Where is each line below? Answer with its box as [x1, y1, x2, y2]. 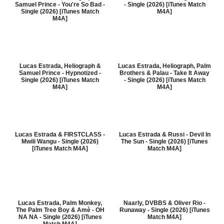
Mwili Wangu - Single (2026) [21, 138, 98, 145]
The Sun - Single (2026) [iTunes [121, 138, 208, 145]
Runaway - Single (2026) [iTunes [119, 206, 210, 213]
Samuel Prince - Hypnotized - [19, 69, 101, 76]
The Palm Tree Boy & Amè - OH [15, 206, 104, 213]
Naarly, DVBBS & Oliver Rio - [123, 199, 205, 206]
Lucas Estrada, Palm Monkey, [18, 199, 102, 206]
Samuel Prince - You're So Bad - [15, 1, 105, 8]
